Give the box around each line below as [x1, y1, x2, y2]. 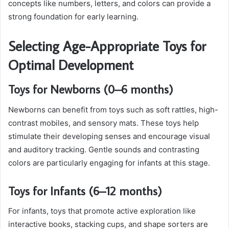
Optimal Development [8, 55, 133, 74]
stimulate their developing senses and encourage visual [8, 131, 210, 141]
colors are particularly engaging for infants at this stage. [8, 157, 210, 168]
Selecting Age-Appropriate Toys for [8, 36, 206, 55]
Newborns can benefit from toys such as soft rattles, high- [8, 104, 218, 114]
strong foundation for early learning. [8, 11, 139, 21]
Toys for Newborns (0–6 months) [8, 81, 173, 97]
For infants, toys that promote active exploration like [8, 206, 196, 216]
